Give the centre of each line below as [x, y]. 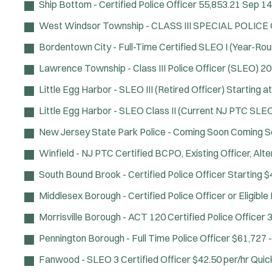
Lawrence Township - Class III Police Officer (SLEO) [149, 68]
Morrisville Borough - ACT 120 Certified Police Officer [152, 216]
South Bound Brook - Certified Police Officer [132, 174]
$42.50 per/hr [221, 259]
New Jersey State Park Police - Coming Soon [134, 131]
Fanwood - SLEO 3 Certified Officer [116, 259]
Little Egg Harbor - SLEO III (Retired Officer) [132, 89]
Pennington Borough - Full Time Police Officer [134, 238]
